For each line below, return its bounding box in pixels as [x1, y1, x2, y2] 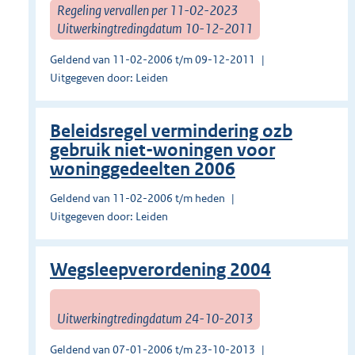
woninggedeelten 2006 [50, 158, 235, 181]
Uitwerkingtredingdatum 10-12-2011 [57, 19, 253, 37]
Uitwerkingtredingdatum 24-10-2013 [57, 309, 253, 327]
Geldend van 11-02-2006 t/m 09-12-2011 [50, 52, 255, 67]
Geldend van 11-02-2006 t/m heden [50, 191, 225, 206]
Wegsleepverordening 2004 [50, 259, 271, 281]
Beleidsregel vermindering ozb [50, 120, 292, 143]
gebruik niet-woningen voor [50, 139, 275, 162]
